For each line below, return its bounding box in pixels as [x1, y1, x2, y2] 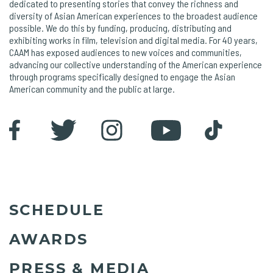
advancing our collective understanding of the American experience [9, 58, 262, 70]
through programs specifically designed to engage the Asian [9, 70, 235, 82]
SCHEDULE [9, 200, 105, 219]
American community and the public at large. [9, 82, 175, 94]
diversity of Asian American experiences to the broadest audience [9, 9, 258, 21]
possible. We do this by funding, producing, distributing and [9, 21, 232, 34]
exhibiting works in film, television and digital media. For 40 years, [9, 34, 258, 46]
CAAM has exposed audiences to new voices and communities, [9, 46, 242, 58]
